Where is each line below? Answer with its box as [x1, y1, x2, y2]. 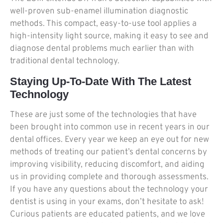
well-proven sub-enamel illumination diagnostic [10, 6, 188, 17]
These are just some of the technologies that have [10, 109, 197, 120]
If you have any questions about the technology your [10, 184, 208, 195]
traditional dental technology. [10, 56, 119, 67]
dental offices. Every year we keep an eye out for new [10, 134, 209, 145]
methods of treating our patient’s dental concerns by [10, 146, 207, 158]
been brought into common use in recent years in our [10, 121, 210, 133]
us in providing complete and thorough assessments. [10, 171, 209, 183]
